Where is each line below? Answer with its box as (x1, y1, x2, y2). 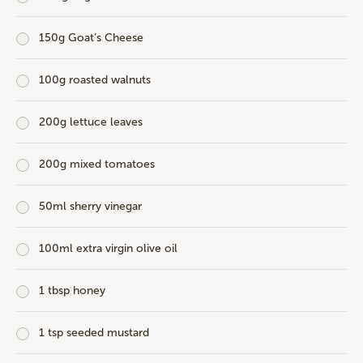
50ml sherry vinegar (39, 199, 142, 214)
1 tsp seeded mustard (39, 326, 149, 340)
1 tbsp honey (39, 284, 105, 298)
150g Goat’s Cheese (39, 31, 143, 45)
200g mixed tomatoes (39, 157, 155, 172)
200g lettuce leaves (39, 115, 143, 130)
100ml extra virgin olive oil (39, 241, 177, 256)
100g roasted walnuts (39, 73, 151, 88)
